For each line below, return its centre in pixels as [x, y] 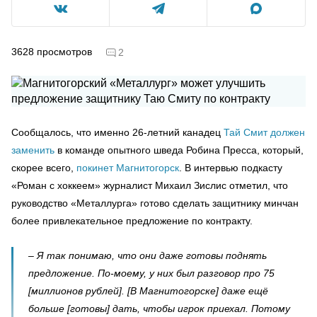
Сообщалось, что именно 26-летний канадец [117, 132]
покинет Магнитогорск [128, 167]
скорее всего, [44, 167]
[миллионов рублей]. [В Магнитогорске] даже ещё [148, 290]
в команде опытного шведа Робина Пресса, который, [179, 150]
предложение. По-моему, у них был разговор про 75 [151, 273]
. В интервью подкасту [231, 167]
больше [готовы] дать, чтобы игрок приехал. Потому [159, 308]
